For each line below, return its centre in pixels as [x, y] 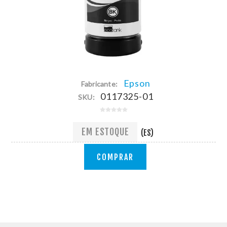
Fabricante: [99, 84]
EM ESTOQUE [105, 132]
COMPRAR [115, 157]
